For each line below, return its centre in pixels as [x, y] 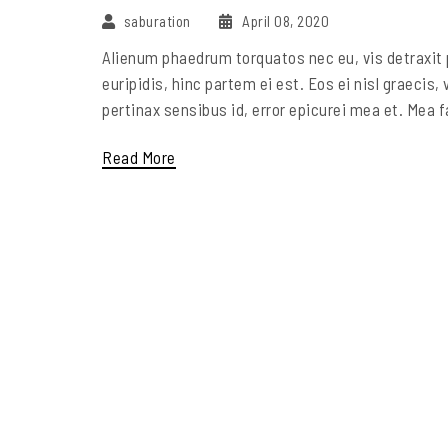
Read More [139, 157]
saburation [158, 21]
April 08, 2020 [283, 21]
